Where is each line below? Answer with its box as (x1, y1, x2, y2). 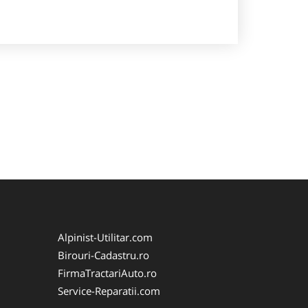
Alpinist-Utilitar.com (57, 230, 153, 244)
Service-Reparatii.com (57, 284, 160, 298)
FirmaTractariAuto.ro (57, 266, 157, 280)
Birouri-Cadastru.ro (57, 248, 149, 262)
